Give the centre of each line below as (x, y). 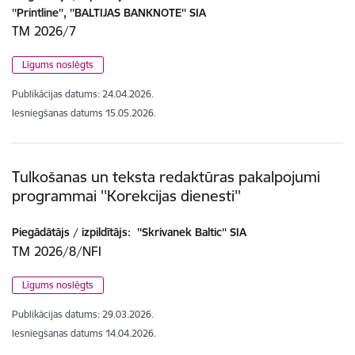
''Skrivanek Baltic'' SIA (190, 233)
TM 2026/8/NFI (57, 252)
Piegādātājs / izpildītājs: (71, 233)
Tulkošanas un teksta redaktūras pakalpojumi (166, 176)
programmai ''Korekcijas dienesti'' (126, 195)
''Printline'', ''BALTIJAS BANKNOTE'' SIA (109, 12)
